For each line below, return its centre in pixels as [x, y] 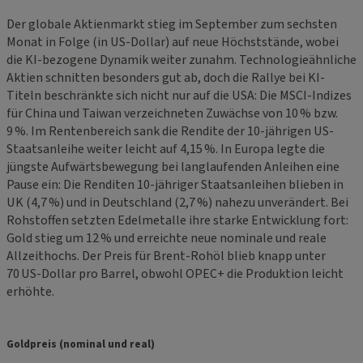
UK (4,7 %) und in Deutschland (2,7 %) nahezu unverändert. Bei [177, 203]
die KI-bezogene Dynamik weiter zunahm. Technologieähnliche [181, 60]
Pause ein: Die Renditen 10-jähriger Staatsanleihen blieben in [175, 185]
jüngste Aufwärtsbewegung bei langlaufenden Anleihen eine [173, 167]
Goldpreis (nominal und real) [81, 344]
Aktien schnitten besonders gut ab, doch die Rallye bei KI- [166, 78]
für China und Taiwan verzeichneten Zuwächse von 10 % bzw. [172, 114]
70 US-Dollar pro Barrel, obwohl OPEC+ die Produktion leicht [175, 274]
